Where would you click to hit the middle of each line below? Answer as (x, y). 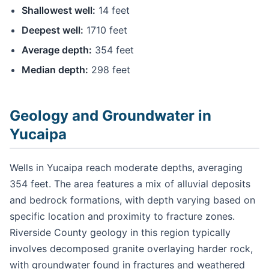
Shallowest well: (59, 11)
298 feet (109, 70)
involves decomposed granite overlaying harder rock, (131, 249)
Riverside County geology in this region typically (120, 233)
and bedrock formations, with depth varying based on (132, 200)
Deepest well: (53, 30)
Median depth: (55, 70)
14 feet (113, 11)
